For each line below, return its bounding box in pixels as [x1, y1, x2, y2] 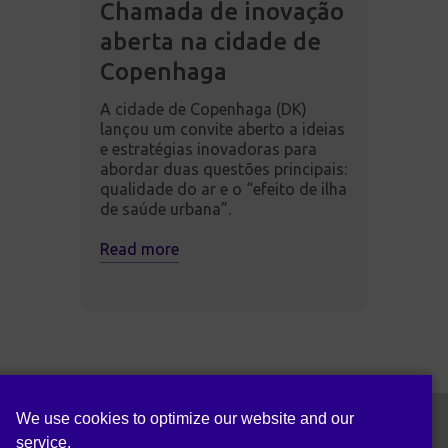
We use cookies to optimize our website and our [16, 409, 354, 427]
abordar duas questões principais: [100, 159, 347, 178]
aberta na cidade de [100, 27, 321, 55]
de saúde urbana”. [100, 199, 231, 218]
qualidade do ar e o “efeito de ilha [100, 179, 347, 198]
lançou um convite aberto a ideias [100, 119, 345, 138]
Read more [100, 239, 179, 258]
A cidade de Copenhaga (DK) [100, 99, 307, 118]
